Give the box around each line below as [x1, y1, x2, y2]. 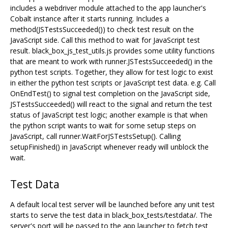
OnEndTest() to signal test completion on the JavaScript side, [10, 89, 210, 98]
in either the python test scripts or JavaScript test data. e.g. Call [10, 78, 216, 88]
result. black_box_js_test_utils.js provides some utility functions [10, 46, 215, 55]
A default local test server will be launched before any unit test [10, 199, 215, 209]
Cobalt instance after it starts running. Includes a [10, 14, 169, 23]
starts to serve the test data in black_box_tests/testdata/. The [10, 210, 212, 220]
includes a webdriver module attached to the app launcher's [10, 3, 206, 13]
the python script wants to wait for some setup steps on [10, 121, 196, 130]
